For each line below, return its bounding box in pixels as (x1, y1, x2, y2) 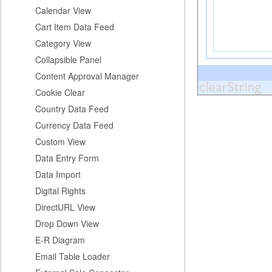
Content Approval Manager (35, 70, 139, 82)
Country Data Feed (35, 103, 109, 115)
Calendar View (35, 4, 91, 16)
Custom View (35, 135, 86, 148)
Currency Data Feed (35, 119, 114, 131)
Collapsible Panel (35, 53, 101, 66)
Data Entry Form (35, 152, 99, 164)
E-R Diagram (35, 234, 85, 246)
